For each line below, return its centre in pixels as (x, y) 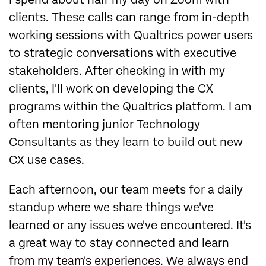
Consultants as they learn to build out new (126, 142)
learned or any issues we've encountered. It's (130, 225)
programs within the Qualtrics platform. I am (130, 106)
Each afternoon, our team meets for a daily (126, 189)
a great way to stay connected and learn (119, 243)
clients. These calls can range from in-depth (129, 17)
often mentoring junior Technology (104, 124)
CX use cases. (47, 160)
